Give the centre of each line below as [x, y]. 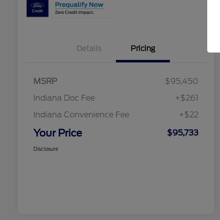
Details [89, 48]
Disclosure [46, 149]
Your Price [58, 133]
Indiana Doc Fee [64, 98]
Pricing [143, 48]
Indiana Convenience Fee [81, 114]
